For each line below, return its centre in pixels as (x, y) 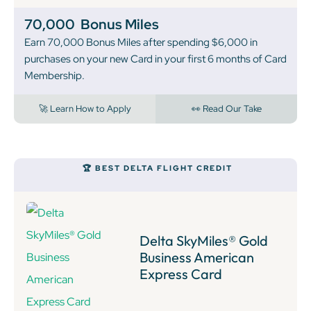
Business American (197, 257)
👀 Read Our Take (226, 108)
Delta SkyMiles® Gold (204, 240)
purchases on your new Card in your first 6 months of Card (155, 59)
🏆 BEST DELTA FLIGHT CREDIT (157, 168)
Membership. (54, 75)
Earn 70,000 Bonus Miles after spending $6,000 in (141, 42)
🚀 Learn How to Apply (85, 108)
